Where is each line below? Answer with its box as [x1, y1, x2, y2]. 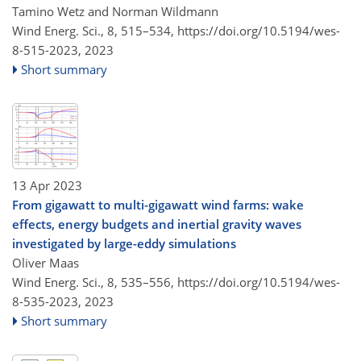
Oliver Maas [12, 254, 79, 271]
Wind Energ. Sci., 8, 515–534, [12, 23, 177, 39]
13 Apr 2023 [12, 176, 82, 193]
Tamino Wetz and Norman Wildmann [12, 3, 218, 19]
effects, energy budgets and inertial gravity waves [12, 215, 301, 232]
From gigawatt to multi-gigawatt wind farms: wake [12, 196, 304, 213]
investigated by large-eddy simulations [12, 234, 236, 251]
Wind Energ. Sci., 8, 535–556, [12, 273, 177, 290]
